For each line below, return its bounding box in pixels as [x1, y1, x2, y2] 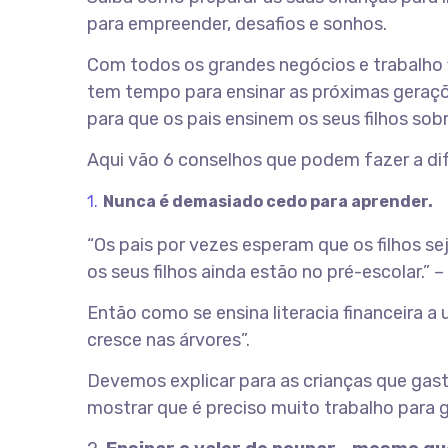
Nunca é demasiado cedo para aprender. [102, 192, 433, 211]
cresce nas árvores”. [87, 329, 250, 351]
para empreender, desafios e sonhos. [87, 13, 387, 35]
